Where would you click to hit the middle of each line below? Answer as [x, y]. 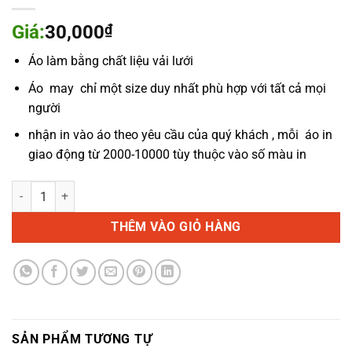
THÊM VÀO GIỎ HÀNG [176, 227]
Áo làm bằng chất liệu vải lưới [110, 61]
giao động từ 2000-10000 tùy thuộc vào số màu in [167, 155]
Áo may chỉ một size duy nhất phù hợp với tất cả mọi [177, 88]
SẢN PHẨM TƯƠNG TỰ [82, 339]
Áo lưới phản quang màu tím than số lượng [116, 189]
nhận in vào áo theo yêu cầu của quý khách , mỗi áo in [180, 135]
